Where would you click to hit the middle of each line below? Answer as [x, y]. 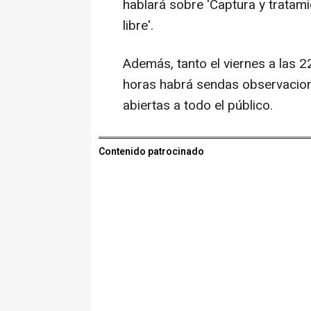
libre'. [138, 26]
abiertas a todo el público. [198, 106]
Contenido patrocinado [151, 152]
